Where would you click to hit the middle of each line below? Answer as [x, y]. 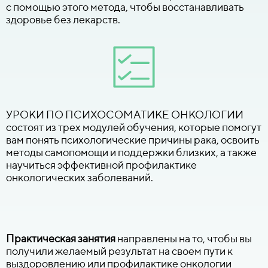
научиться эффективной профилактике [101, 165]
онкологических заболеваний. [80, 177]
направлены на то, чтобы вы [184, 238]
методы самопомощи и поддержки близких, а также [131, 152]
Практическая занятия [61, 238]
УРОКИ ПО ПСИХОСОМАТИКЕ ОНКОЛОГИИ [125, 114]
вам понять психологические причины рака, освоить [133, 139]
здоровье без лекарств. [63, 19]
